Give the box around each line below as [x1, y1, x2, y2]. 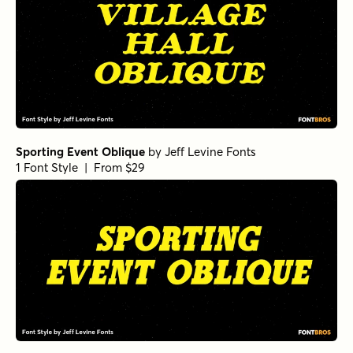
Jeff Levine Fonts [165, 144, 256, 160]
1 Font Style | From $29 [16, 160, 145, 176]
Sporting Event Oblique [16, 144, 145, 160]
